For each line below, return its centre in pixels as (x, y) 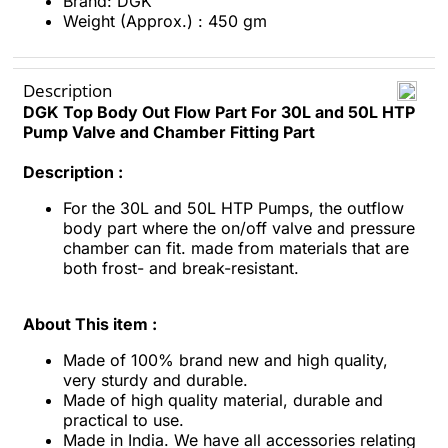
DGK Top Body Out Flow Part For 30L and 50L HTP (219, 112)
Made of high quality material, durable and (223, 400)
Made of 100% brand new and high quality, (225, 360)
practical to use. (123, 420)
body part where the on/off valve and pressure (239, 228)
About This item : (92, 324)
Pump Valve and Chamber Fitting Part (169, 132)
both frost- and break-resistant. (181, 268)
